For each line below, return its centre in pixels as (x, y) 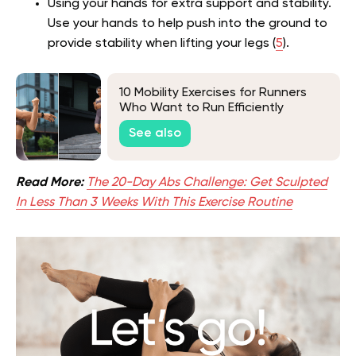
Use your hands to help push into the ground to (188, 23)
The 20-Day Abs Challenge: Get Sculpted (207, 182)
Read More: (50, 182)
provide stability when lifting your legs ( (162, 43)
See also (155, 134)
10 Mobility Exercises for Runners (213, 93)
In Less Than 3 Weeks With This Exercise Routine (154, 202)
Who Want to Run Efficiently (201, 108)
